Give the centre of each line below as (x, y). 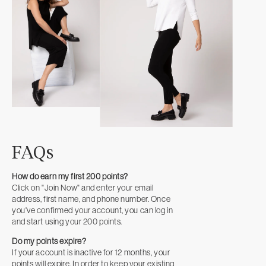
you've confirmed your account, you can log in (93, 210)
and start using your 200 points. (67, 221)
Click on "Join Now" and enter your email (83, 187)
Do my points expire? (49, 241)
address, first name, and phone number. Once (91, 199)
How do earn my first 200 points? (70, 176)
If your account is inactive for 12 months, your (91, 252)
